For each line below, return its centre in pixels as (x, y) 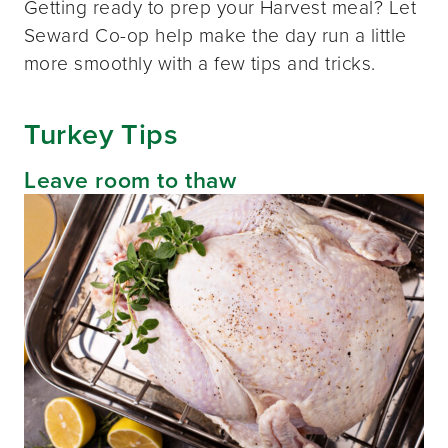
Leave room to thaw (130, 179)
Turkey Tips (101, 133)
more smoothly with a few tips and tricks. (200, 63)
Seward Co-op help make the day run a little (215, 35)
